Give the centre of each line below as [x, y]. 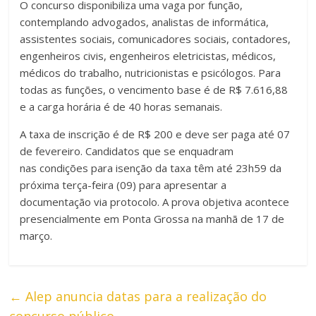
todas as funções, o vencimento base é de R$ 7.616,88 [154, 89]
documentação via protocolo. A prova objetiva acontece [155, 201]
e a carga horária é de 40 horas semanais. [121, 106]
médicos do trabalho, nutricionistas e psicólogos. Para [151, 72]
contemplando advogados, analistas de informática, [145, 22]
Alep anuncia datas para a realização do [145, 296]
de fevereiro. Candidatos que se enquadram [127, 151]
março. [36, 235]
